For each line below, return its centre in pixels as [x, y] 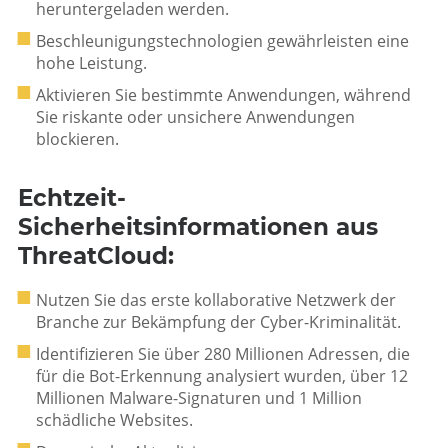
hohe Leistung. [91, 63]
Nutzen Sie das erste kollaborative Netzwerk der [216, 300]
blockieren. [77, 139]
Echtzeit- [72, 198]
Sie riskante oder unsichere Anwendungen [195, 117]
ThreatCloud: [96, 256]
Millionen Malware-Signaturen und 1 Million [199, 398]
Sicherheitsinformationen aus [198, 227]
